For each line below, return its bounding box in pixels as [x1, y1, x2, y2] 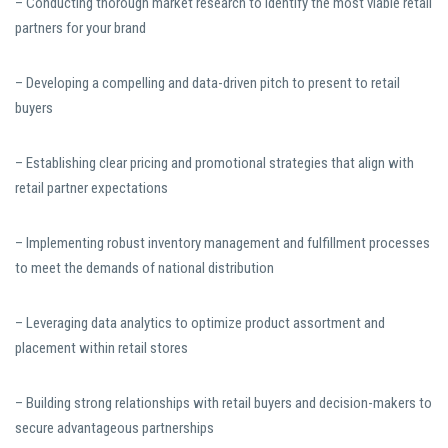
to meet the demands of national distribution [15, 259, 274, 278]
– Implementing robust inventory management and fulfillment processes [15, 234, 430, 253]
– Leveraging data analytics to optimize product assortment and [15, 314, 385, 333]
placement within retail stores [15, 339, 188, 358]
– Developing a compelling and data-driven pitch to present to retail [15, 74, 400, 93]
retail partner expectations [15, 179, 168, 198]
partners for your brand [15, 19, 146, 38]
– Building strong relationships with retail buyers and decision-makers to [15, 394, 432, 413]
